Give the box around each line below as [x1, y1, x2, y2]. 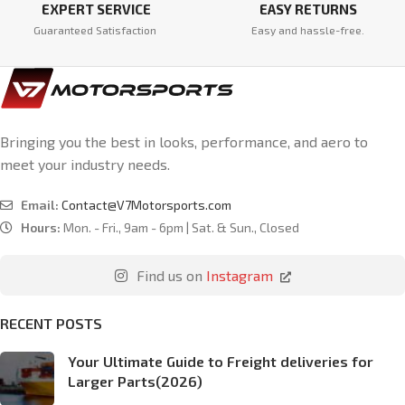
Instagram [205, 266, 273, 284]
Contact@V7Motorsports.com [61, 196, 231, 212]
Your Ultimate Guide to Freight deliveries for [68, 352, 373, 370]
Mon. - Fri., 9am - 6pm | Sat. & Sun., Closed [61, 219, 299, 235]
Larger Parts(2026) [68, 372, 202, 390]
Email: [21, 196, 59, 212]
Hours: [21, 219, 61, 235]
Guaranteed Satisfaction [33, 23, 160, 36]
